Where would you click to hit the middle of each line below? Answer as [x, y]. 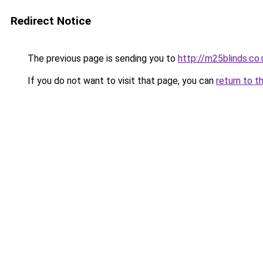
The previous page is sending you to [102, 58]
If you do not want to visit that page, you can [121, 81]
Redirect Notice [51, 21]
